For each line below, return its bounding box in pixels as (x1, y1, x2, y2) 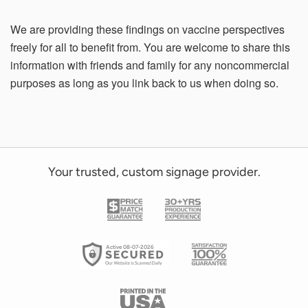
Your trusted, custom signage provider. (47, 164, 261, 179)
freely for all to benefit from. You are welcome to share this (10, 38, 290, 55)
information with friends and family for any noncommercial (10, 56, 289, 73)
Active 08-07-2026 (105, 243, 154, 250)
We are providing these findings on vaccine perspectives (10, 21, 285, 37)
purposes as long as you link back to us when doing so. (10, 74, 278, 91)
